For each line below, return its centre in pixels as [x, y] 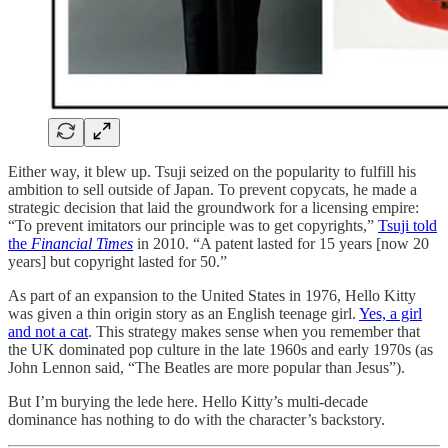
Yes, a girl [390, 314]
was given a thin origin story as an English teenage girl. [183, 314]
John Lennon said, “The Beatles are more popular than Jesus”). [206, 368]
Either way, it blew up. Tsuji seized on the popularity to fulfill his [212, 172]
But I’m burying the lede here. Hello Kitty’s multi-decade [188, 402]
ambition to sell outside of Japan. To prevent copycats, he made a [212, 190]
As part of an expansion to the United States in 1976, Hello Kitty [212, 296]
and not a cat [48, 332]
